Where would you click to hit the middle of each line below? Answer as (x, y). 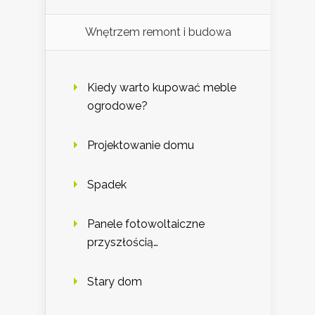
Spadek (107, 185)
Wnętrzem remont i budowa (158, 32)
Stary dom (115, 282)
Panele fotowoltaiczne (146, 224)
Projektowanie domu (141, 146)
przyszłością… (123, 243)
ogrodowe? (117, 106)
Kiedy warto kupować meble (162, 88)
